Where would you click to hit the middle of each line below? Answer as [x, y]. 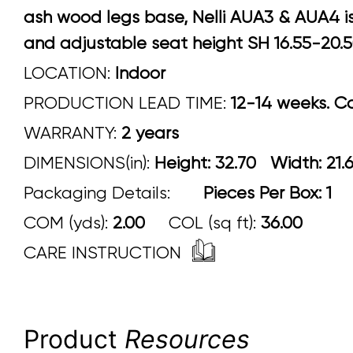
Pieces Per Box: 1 [258, 193]
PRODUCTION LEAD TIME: [125, 103]
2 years [150, 133]
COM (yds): [68, 223]
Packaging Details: [99, 193]
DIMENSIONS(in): [89, 163]
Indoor [140, 73]
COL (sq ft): [203, 223]
